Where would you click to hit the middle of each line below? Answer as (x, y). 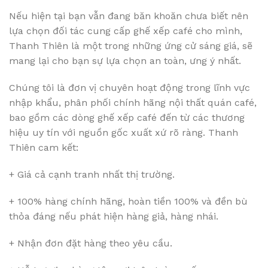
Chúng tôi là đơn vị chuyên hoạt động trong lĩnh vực (130, 88)
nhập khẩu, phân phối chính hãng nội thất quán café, (133, 103)
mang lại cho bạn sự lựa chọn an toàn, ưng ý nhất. (125, 61)
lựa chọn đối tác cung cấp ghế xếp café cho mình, (126, 31)
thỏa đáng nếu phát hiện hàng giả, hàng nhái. (114, 217)
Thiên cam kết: (44, 148)
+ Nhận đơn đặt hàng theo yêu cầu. (91, 243)
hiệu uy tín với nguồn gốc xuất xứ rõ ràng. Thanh (124, 133)
